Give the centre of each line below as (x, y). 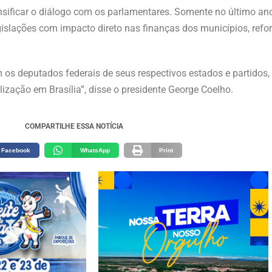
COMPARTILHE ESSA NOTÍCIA (74, 127)
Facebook (16, 151)
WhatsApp (95, 151)
